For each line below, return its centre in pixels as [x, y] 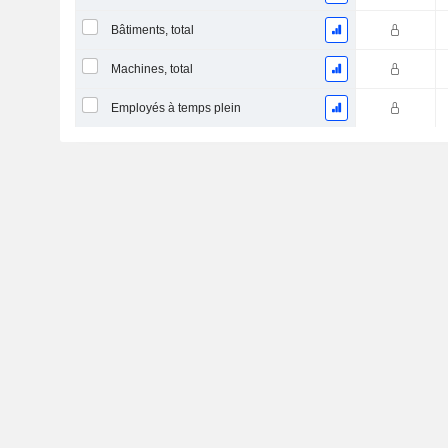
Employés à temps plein [175, 108]
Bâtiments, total [152, 30]
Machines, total [151, 69]
